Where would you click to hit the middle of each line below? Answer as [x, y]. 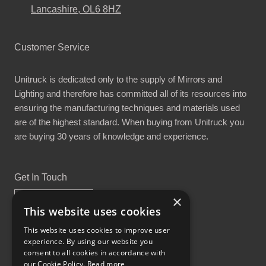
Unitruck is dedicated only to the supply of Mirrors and [118, 79]
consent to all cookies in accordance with [95, 253]
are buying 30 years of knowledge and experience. [111, 136]
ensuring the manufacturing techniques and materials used [127, 107]
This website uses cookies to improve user [97, 230]
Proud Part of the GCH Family [133, 251]
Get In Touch [41, 177]
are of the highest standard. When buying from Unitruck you [129, 122]
